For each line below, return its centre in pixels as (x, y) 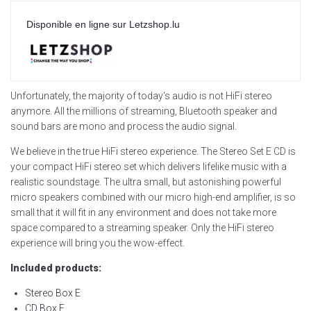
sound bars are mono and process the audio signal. (124, 127)
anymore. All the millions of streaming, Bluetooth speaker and (144, 111)
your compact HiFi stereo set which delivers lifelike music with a (149, 167)
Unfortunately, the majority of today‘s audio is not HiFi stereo (141, 96)
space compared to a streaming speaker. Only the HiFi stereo (142, 228)
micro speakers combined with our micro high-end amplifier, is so (153, 197)
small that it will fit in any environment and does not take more (143, 213)
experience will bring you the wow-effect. (98, 243)
